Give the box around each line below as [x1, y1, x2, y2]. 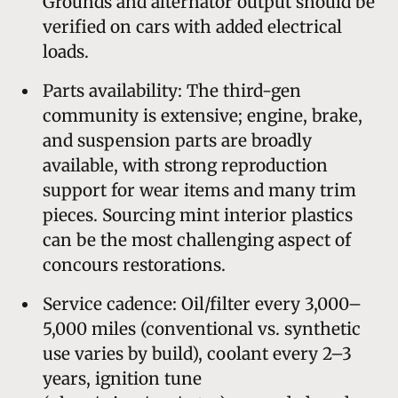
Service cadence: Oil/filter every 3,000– [43, 292, 362, 314]
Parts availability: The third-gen [43, 79, 301, 101]
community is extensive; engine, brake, [43, 104, 362, 126]
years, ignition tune [43, 367, 202, 389]
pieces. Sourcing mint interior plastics [43, 203, 353, 226]
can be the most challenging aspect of [43, 228, 351, 251]
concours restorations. [43, 253, 226, 275]
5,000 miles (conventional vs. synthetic [43, 317, 361, 339]
